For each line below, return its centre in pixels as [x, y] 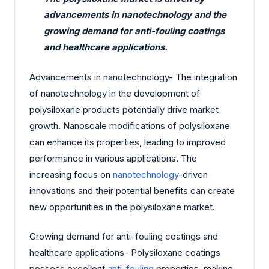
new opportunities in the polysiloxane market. [122, 207]
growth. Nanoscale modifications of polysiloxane [130, 125]
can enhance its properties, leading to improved [128, 142]
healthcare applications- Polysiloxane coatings [125, 253]
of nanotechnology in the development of [115, 93]
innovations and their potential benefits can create [132, 190]
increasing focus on [71, 174]
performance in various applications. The [113, 158]
